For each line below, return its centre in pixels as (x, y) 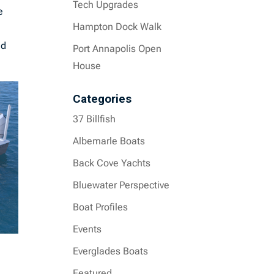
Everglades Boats (111, 251)
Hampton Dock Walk (117, 27)
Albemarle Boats (109, 141)
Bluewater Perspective (121, 185)
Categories (102, 99)
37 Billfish (94, 119)
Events (87, 229)
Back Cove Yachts (112, 163)
